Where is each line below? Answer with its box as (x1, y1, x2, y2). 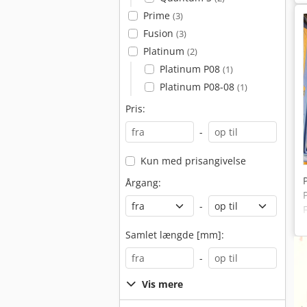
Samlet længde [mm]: (125, 228, 224, 241)
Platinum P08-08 (159, 80, 237, 93)
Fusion (143, 27, 176, 40)
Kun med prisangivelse (140, 154, 246, 167)
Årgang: (125, 176, 161, 189)
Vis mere (142, 278, 183, 291)
